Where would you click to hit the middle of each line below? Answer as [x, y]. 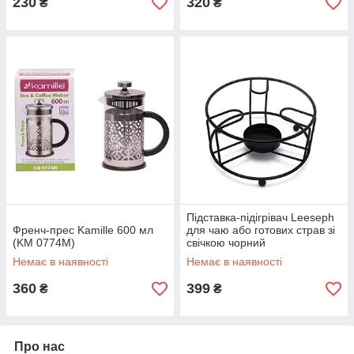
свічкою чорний [226, 243]
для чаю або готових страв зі [261, 230]
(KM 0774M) [44, 243]
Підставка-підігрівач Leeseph [260, 217]
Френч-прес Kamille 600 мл [83, 230]
